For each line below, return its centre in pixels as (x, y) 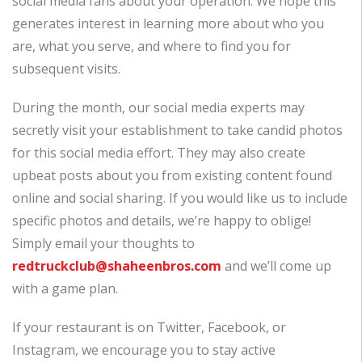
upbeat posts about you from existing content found (172, 175)
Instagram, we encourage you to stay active (144, 350)
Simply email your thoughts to (103, 243)
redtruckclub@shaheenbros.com (117, 266)
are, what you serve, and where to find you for (152, 46)
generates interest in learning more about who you (168, 23)
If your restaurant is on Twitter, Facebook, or (149, 327)
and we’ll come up (276, 266)
